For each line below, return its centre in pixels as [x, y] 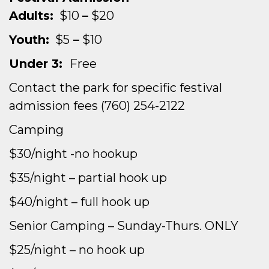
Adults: [31, 16]
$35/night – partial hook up [88, 178]
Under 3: [39, 64]
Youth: [29, 40]
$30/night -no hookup [73, 154]
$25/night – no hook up [77, 250]
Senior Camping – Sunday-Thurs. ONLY [124, 226]
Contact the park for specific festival [116, 88]
